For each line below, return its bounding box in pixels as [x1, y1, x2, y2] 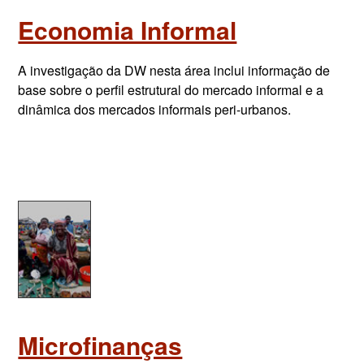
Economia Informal [18, 12, 237, 47]
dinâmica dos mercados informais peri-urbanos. [18, 100, 292, 119]
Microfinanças [18, 327, 183, 362]
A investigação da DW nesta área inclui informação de [18, 61, 331, 80]
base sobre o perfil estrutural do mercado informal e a [18, 80, 324, 99]
